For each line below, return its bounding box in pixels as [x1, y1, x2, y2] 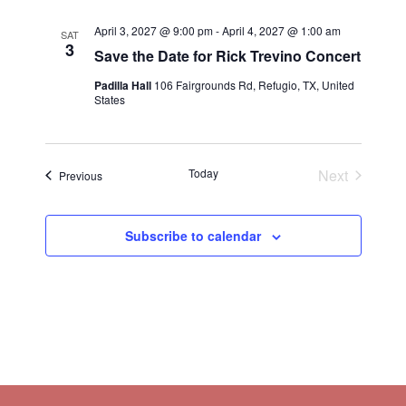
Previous [58, 167, 102, 183]
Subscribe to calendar [125, 226, 261, 245]
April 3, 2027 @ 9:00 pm [93, 22, 213, 38]
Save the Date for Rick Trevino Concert [93, 44, 361, 66]
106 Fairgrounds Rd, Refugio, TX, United [153, 76, 354, 92]
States [93, 91, 125, 107]
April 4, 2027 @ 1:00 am [221, 22, 341, 38]
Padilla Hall [93, 76, 154, 93]
